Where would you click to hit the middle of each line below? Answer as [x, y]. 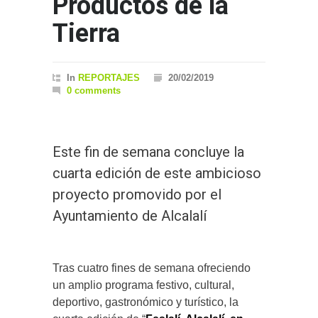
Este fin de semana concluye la [148, 152]
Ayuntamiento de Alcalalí [130, 216]
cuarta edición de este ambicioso [157, 174]
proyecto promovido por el [137, 195]
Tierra [86, 34]
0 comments [94, 91]
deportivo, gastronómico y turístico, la [146, 302]
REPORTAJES [109, 78]
